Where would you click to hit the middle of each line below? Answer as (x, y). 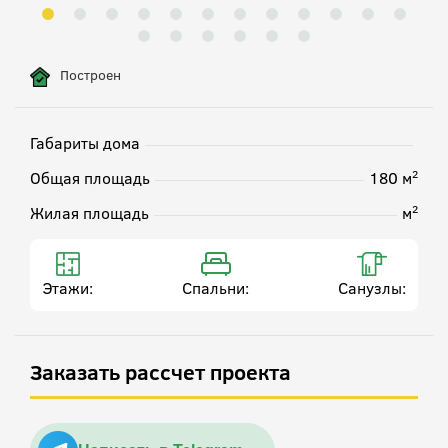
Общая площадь (90, 178)
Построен (90, 74)
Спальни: (215, 288)
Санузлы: (372, 288)
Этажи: (67, 288)
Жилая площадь (89, 213)
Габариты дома (85, 143)
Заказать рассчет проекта (160, 372)
